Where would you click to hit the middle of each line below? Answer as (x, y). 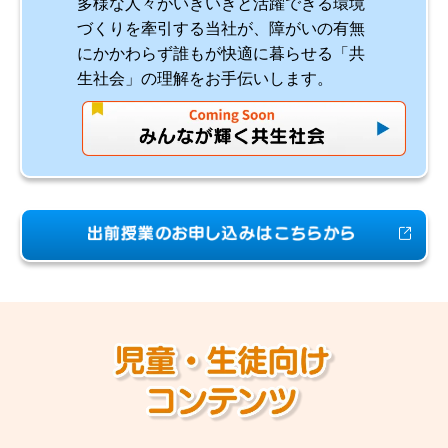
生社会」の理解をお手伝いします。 (204, 79)
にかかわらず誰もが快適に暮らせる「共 (220, 54)
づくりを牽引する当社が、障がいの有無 (220, 29)
